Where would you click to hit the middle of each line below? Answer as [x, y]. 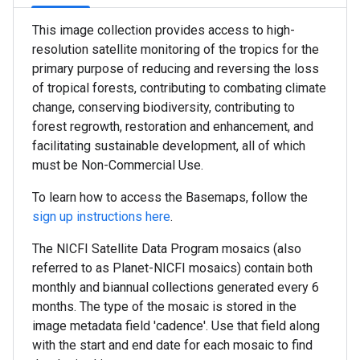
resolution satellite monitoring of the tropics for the [176, 50]
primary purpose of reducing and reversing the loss [176, 69]
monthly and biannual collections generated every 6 [176, 288]
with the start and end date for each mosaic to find [172, 346]
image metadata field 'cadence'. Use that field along [176, 326]
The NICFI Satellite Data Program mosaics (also [167, 249]
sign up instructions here [101, 217]
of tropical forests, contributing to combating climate [179, 88]
